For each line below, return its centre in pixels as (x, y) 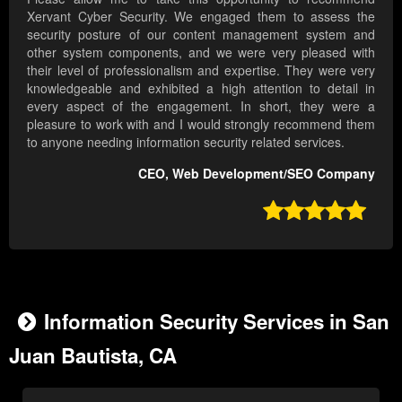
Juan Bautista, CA (93, 356)
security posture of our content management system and (201, 35)
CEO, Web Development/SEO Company (257, 174)
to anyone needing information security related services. (186, 142)
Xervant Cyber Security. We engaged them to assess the (201, 17)
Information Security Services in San (217, 322)
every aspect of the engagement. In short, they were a (201, 106)
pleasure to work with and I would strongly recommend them (201, 124)
